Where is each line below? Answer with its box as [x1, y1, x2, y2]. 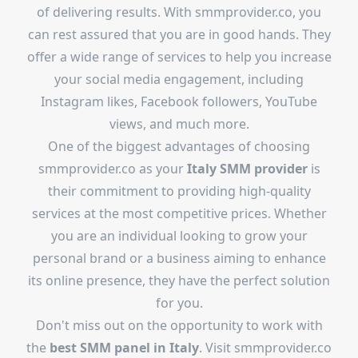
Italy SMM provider [186, 160, 308, 177]
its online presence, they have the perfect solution [28, 272, 330, 289]
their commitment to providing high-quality [47, 182, 311, 200]
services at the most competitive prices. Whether [31, 205, 327, 222]
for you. [155, 294, 203, 312]
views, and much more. [109, 115, 249, 133]
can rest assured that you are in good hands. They [27, 26, 331, 43]
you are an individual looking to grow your [50, 227, 308, 245]
